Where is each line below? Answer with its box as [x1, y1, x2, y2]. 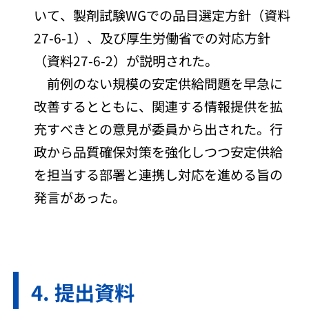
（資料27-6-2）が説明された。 [34, 51, 219, 70]
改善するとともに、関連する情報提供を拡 [34, 97, 283, 116]
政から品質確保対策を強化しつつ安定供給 [34, 142, 283, 161]
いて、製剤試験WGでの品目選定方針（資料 [34, 6, 291, 25]
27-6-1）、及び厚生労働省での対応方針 [34, 28, 271, 48]
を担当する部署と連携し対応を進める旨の [34, 165, 283, 184]
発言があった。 [34, 188, 126, 207]
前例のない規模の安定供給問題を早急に [34, 74, 283, 93]
